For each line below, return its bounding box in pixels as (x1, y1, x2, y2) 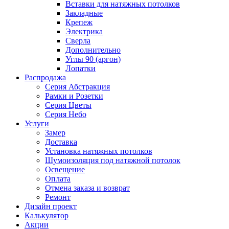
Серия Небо (45, 110, 86, 119)
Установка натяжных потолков (45, 147, 152, 155)
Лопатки (65, 64, 96, 73)
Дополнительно (65, 45, 121, 54)
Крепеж (65, 18, 93, 27)
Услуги (25, 119, 49, 128)
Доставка (45, 138, 77, 146)
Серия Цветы (45, 101, 91, 109)
